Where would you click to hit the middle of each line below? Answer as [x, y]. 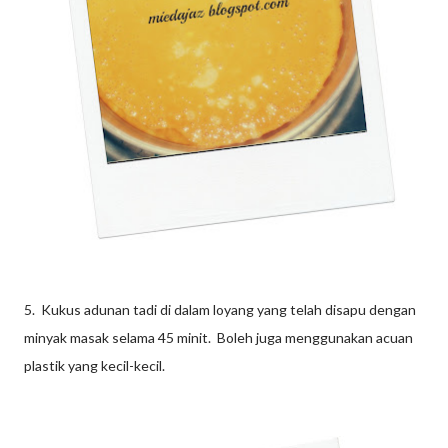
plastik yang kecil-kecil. [94, 366]
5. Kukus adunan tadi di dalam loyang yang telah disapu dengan [220, 310]
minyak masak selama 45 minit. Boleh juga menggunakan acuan [218, 338]
